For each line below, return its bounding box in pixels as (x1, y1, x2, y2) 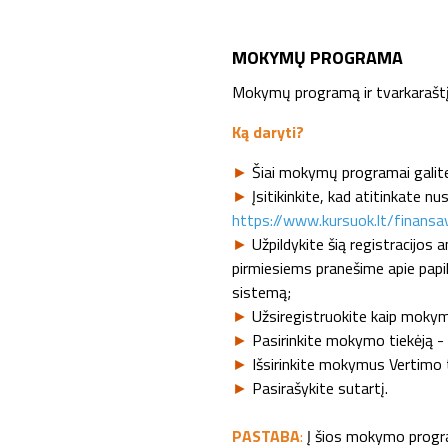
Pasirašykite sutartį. (252, 376, 388, 400)
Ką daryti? (232, 120, 304, 144)
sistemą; (232, 280, 291, 304)
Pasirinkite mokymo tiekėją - (252, 328, 444, 352)
